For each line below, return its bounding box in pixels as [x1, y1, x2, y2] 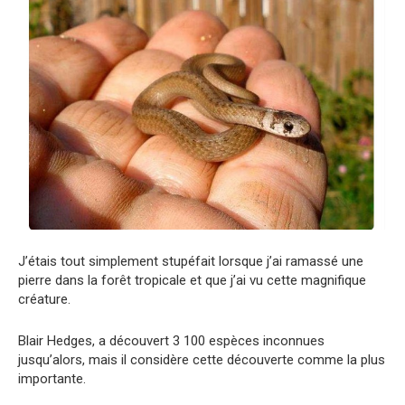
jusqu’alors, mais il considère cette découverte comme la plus [18, 351, 385, 368]
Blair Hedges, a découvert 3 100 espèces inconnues [18, 332, 325, 349]
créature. [18, 290, 71, 307]
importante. [18, 370, 86, 387]
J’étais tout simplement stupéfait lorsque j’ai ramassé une [18, 252, 363, 269]
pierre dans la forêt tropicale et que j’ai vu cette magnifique [18, 271, 366, 288]
